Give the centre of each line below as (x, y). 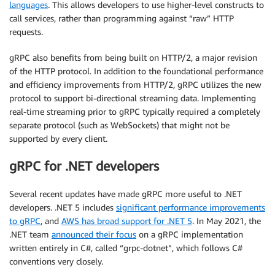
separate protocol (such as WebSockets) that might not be (119, 125)
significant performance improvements (191, 207)
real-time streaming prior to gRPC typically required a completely (135, 111)
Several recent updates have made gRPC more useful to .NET (126, 193)
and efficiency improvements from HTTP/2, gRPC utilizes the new (135, 84)
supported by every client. (58, 138)
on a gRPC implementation (190, 234)
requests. (26, 31)
